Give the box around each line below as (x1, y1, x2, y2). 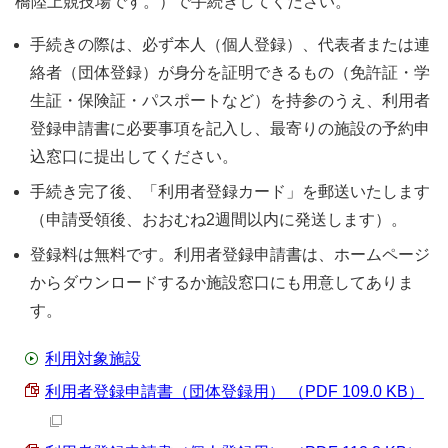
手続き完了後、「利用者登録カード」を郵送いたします (30, 183, 430, 200)
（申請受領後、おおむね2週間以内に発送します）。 (30, 211, 407, 228)
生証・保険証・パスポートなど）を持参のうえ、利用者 (30, 92, 430, 109)
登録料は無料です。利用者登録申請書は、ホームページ (30, 246, 430, 263)
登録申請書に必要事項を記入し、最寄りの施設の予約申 (30, 120, 430, 137)
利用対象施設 (45, 350, 141, 367)
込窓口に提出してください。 (30, 148, 238, 165)
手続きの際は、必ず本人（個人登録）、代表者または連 (30, 36, 430, 53)
